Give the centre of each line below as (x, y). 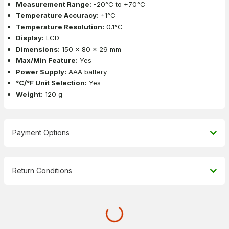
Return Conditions (42, 170)
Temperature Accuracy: (57, 15)
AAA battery (87, 71)
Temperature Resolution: (60, 26)
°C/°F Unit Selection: (51, 83)
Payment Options (41, 132)
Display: (30, 38)
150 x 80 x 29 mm (90, 49)
